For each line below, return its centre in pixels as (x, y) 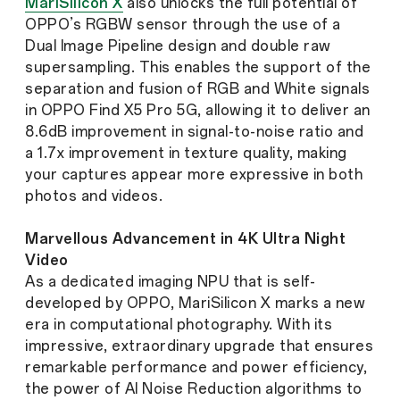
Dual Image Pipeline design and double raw (178, 46)
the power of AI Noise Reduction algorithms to (194, 389)
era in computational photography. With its (179, 325)
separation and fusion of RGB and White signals (197, 89)
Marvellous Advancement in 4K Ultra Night (185, 239)
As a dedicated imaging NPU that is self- (170, 282)
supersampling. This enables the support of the (198, 68)
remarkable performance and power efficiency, (196, 368)
